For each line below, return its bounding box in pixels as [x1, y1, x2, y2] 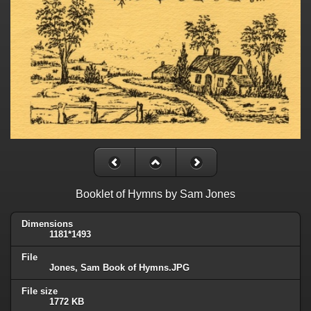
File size [22, 286, 58, 297]
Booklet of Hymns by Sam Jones [76, 187, 235, 200]
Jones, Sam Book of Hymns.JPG [49, 262, 190, 274]
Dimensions [22, 218, 73, 229]
